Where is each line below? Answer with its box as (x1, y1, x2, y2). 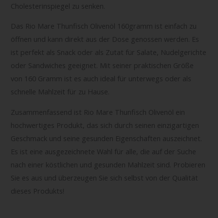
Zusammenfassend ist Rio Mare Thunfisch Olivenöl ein (11, 107, 185, 117)
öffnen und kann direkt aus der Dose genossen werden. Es (11, 34, 200, 44)
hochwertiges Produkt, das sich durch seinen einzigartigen (11, 120, 200, 130)
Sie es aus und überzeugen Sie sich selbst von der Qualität (11, 172, 199, 182)
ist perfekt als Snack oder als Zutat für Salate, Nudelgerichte (11, 47, 207, 57)
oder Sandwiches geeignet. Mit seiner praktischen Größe (11, 60, 194, 71)
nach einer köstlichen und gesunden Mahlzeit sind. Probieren (11, 159, 206, 169)
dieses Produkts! (11, 185, 65, 196)
